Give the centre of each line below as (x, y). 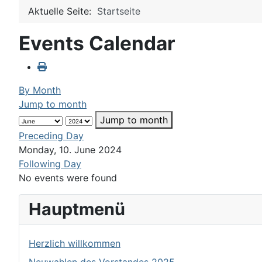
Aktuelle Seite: (63, 11)
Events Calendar (97, 44)
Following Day (50, 164)
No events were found (68, 178)
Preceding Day (51, 136)
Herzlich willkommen (75, 244)
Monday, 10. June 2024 (70, 150)
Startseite (119, 11)
